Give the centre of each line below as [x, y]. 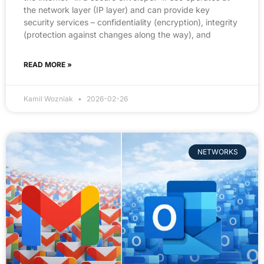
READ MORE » [48, 64]
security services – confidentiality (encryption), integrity [131, 22]
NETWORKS [217, 152]
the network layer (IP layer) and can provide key [117, 9]
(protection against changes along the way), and [117, 34]
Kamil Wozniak [49, 98]
